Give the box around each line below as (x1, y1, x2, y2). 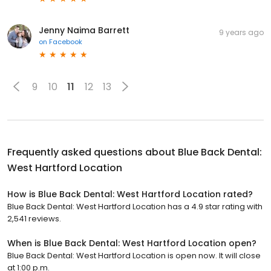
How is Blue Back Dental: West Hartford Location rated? (7, 188, 253, 201)
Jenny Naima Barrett (39, 24, 129, 37)
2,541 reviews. (7, 213, 61, 225)
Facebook (49, 37, 82, 47)
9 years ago (219, 27, 264, 38)
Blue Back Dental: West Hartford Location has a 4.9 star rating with (7, 201, 263, 213)
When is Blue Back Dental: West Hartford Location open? (7, 237, 256, 250)
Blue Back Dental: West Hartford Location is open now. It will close (7, 250, 261, 262)
